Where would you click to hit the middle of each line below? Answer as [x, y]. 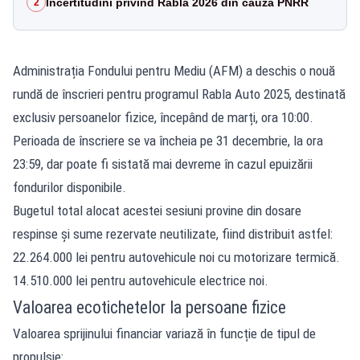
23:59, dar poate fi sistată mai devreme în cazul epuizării [163, 164]
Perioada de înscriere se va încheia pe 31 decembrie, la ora [168, 140]
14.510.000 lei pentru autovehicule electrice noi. [141, 280]
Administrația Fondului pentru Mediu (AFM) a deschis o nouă [174, 70]
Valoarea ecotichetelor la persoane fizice [149, 307]
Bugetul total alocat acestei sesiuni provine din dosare [157, 210]
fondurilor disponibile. [70, 187]
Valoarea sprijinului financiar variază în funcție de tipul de [164, 333]
